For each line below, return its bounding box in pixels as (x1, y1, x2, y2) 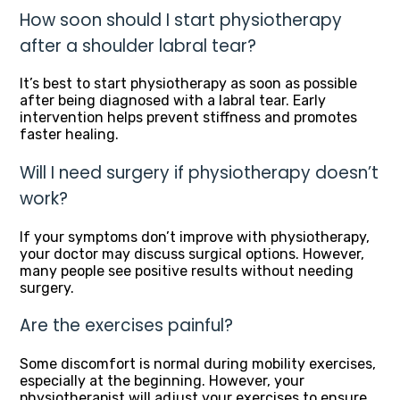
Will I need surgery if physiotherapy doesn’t (20, 161, 379, 186)
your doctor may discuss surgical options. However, (20, 245, 364, 262)
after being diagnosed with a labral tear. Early (20, 92, 326, 110)
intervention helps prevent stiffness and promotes (20, 109, 357, 127)
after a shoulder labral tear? (20, 33, 256, 58)
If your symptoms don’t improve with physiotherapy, (20, 228, 370, 246)
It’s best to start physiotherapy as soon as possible (20, 75, 357, 93)
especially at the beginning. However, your (20, 372, 304, 390)
